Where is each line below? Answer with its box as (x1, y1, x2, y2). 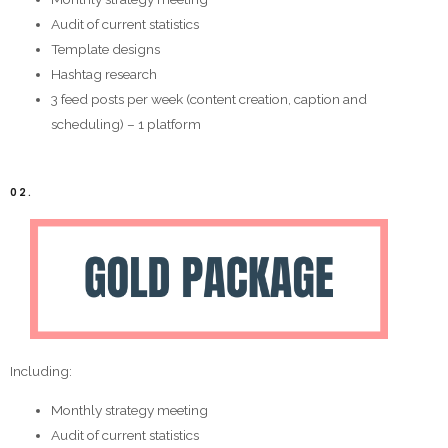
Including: (10, 362, 72, 379)
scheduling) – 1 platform (51, 115, 202, 132)
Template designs (51, 40, 161, 57)
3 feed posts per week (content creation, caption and (51, 90, 368, 107)
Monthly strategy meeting (51, 401, 209, 418)
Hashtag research (51, 65, 158, 82)
